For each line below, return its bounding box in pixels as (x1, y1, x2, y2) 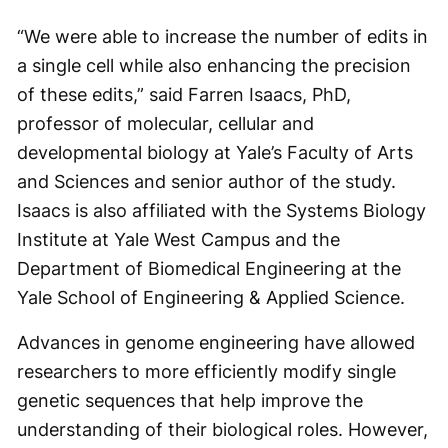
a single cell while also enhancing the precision (17, 55, 411, 76)
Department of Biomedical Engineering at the (17, 258, 401, 279)
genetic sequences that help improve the (17, 390, 363, 411)
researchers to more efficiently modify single (17, 361, 396, 382)
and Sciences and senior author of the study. (17, 171, 396, 192)
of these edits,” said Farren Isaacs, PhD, (17, 84, 351, 105)
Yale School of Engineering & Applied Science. (17, 287, 405, 308)
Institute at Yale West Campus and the (17, 229, 340, 250)
